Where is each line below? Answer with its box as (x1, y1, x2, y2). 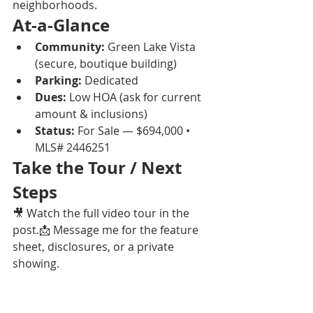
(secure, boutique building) (35, 56, 177, 72)
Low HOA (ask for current (66, 89, 204, 105)
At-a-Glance (13, 13, 110, 38)
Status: (35, 123, 75, 139)
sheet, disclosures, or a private (13, 239, 177, 255)
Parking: (35, 73, 82, 89)
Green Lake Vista (105, 39, 198, 55)
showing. (13, 256, 59, 272)
